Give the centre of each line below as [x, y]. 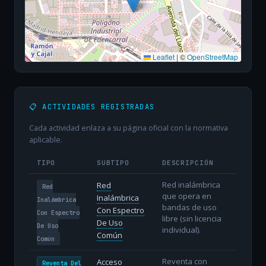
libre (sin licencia [191, 218]
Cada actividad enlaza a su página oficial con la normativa [129, 128]
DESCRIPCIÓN [188, 162]
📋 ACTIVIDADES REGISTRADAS [92, 107]
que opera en [186, 196]
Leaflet [163, 57]
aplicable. [46, 140]
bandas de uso [189, 207]
